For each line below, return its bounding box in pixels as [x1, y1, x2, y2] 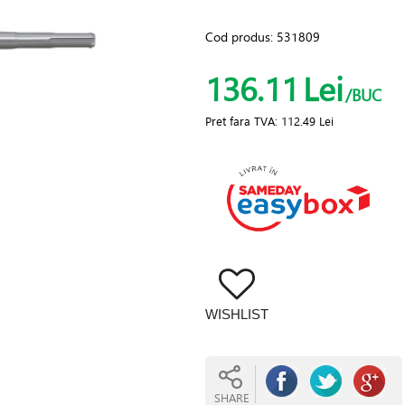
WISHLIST [204, 306, 268, 323]
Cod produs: [204, 27, 277, 46]
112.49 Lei [280, 113, 334, 129]
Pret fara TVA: [204, 113, 281, 129]
